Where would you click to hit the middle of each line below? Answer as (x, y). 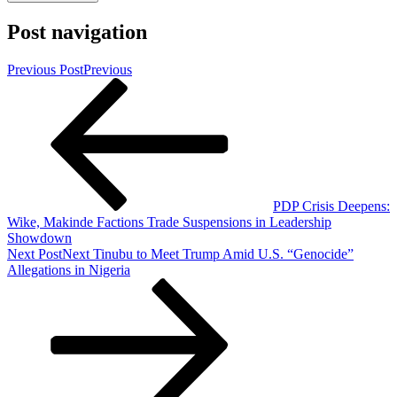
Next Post (35, 254)
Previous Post (45, 70)
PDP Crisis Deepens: (331, 206)
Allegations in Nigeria (69, 270)
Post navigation (77, 32)
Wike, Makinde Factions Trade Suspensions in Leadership (169, 222)
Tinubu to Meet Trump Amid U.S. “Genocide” (223, 254)
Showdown (39, 238)
